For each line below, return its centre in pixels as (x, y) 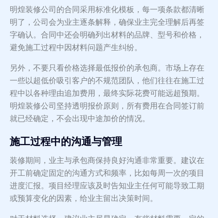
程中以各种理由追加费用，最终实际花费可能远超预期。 (107, 93)
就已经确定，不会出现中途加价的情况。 (80, 119)
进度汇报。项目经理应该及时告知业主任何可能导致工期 (107, 186)
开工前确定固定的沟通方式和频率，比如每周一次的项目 (107, 173)
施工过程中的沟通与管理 (66, 142)
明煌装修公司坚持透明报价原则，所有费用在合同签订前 (107, 106)
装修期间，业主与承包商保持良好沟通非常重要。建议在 (107, 161)
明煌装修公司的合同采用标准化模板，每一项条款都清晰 (107, 10)
